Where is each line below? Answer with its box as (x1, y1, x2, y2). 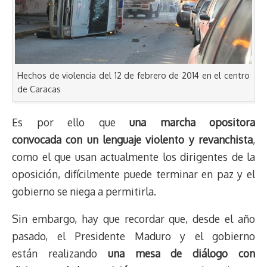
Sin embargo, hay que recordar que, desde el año (12, 212, 255, 226)
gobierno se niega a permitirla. (12, 184, 156, 198)
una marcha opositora (129, 115, 255, 129)
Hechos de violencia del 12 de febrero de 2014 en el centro (17, 70, 250, 80)
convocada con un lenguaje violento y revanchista (12, 132, 253, 146)
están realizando (12, 247, 108, 260)
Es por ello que (12, 115, 129, 129)
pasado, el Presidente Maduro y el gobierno (12, 229, 255, 243)
